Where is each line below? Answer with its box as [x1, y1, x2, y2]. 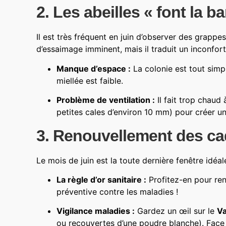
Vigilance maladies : [56, 206, 135, 216]
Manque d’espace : [56, 63, 131, 74]
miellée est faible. [56, 75, 123, 86]
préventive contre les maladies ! [56, 187, 178, 197]
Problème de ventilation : [56, 95, 155, 105]
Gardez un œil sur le [135, 206, 217, 216]
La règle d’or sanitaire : [56, 175, 146, 185]
